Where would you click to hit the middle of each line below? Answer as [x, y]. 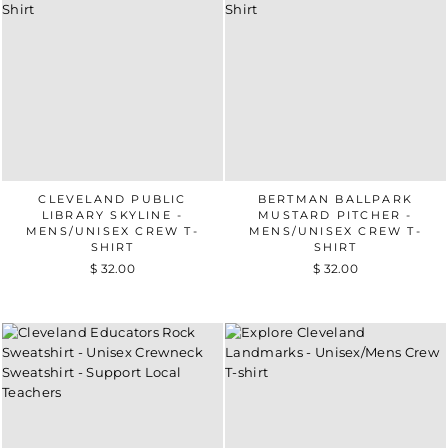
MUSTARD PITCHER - [335, 214]
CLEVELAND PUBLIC [112, 198]
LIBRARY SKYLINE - [112, 214]
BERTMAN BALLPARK [335, 198]
